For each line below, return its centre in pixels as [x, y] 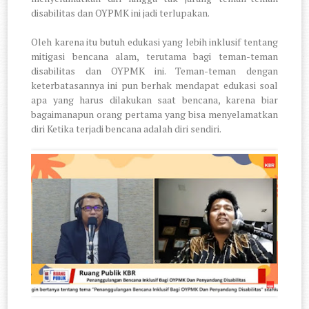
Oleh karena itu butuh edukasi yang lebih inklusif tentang [154, 41]
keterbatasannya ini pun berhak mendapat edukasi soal [154, 85]
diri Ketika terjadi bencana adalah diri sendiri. [127, 128]
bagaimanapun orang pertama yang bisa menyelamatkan [154, 114]
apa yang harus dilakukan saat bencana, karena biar [154, 99]
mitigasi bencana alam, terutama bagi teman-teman [154, 56]
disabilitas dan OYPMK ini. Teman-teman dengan [154, 70]
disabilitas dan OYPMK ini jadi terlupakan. [121, 12]
